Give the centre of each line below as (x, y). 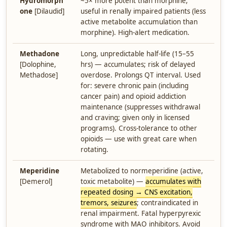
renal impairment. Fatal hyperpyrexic (141, 213)
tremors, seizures (109, 203)
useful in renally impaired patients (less (143, 11)
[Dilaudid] (48, 11)
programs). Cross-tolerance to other (139, 128)
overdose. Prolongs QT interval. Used (141, 75)
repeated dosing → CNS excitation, (137, 192)
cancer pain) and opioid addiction (133, 96)
